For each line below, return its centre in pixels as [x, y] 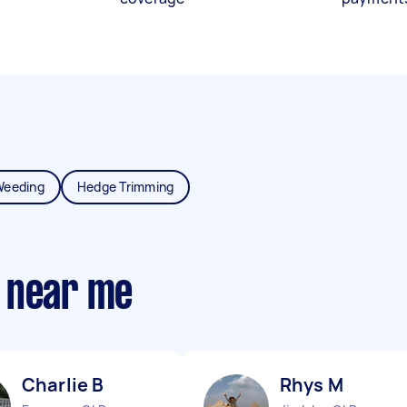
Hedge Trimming [125, 187]
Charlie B [63, 385]
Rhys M [312, 385]
